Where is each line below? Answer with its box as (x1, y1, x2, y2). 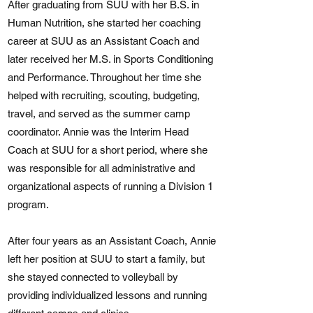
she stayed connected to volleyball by (8, 271, 178, 283)
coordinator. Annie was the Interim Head (8, 126, 189, 138)
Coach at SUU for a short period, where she (8, 144, 208, 156)
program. (8, 198, 49, 210)
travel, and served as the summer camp (8, 108, 190, 119)
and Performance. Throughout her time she (8, 71, 201, 83)
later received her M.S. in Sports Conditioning (8, 53, 213, 65)
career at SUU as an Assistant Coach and (8, 35, 199, 47)
